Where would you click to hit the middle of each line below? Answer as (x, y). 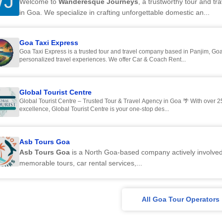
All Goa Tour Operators (181, 199)
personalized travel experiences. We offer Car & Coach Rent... (103, 59)
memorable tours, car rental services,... (81, 163)
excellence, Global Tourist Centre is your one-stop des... (94, 109)
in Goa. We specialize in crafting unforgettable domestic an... (114, 12)
